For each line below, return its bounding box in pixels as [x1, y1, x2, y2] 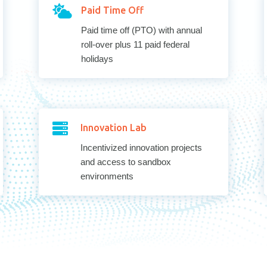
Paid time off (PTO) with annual [80, 24, 202, 35]
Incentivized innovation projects [80, 142, 202, 153]
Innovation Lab [80, 122, 147, 133]
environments [80, 170, 133, 181]
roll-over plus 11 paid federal [80, 39, 190, 49]
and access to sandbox [80, 156, 171, 167]
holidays [80, 53, 113, 64]
